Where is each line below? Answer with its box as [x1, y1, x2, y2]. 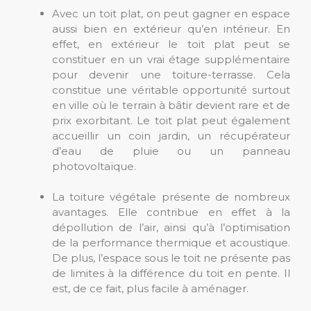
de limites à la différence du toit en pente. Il [52, 267, 290, 280]
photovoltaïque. [52, 160, 136, 173]
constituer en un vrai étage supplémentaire [52, 53, 290, 66]
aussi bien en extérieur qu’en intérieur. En [52, 22, 290, 35]
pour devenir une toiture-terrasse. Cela [52, 68, 290, 81]
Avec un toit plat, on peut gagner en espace [52, 7, 290, 20]
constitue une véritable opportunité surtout [52, 83, 290, 96]
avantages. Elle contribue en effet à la [52, 205, 290, 219]
